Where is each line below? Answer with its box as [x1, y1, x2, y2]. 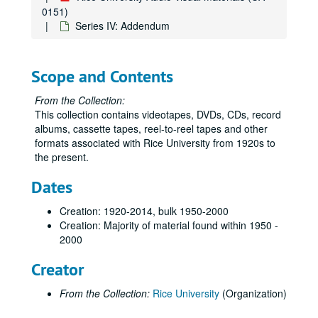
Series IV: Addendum [75, 18, 170, 33]
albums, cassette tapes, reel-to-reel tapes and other [35, 121, 268, 136]
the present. [35, 150, 89, 164]
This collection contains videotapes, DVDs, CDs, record [35, 107, 281, 121]
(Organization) [219, 286, 287, 300]
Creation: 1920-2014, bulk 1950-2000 [60, 204, 229, 218]
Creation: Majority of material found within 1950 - [60, 218, 278, 232]
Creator [31, 258, 84, 280]
